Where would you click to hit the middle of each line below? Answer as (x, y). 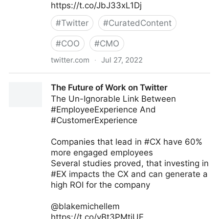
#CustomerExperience (94, 120)
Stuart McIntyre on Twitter (60, 79)
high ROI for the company (100, 185)
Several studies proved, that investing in (130, 163)
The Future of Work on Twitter (109, 88)
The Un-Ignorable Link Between (113, 99)
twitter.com (70, 60)
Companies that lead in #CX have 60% (127, 142)
